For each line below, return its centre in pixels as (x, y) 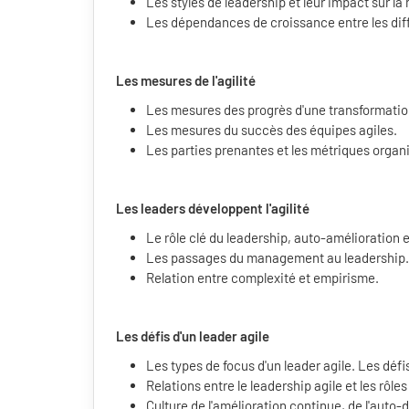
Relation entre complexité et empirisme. (262, 278)
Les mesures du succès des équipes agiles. (272, 130)
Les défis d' (149, 336)
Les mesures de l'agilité (186, 81)
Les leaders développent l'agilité (213, 209)
